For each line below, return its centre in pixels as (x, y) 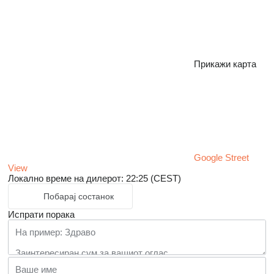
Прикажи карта (225, 64)
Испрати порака (41, 215)
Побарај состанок (79, 197)
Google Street (221, 158)
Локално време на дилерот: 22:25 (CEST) (94, 179)
